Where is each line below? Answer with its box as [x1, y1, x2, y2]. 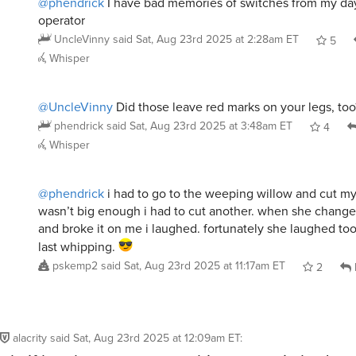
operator [38, 10, 85, 29]
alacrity [13, 330, 47, 347]
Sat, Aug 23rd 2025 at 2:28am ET [136, 30, 299, 48]
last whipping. [38, 237, 118, 256]
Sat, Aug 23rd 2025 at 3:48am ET [130, 117, 292, 134]
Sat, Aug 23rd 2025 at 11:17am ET [124, 257, 285, 274]
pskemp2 [52, 257, 98, 274]
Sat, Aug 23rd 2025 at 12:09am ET [73, 330, 240, 347]
